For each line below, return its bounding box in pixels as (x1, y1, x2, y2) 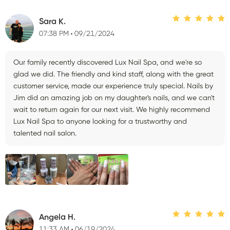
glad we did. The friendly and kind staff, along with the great (13, 70, 214, 78)
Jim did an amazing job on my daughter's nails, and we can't (13, 94, 215, 102)
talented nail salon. (13, 129, 76, 137)
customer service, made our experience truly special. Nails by (13, 82, 213, 90)
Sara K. (39, 18, 66, 27)
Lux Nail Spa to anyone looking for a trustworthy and (13, 118, 187, 125)
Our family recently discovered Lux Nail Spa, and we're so (13, 59, 202, 66)
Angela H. (39, 214, 75, 222)
